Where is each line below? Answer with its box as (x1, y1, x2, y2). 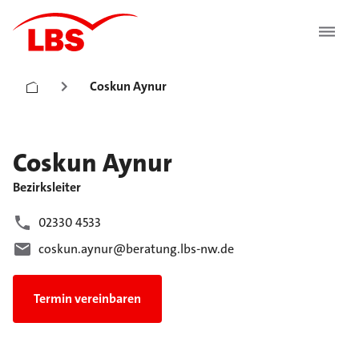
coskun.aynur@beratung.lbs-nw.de (38, 240, 234, 258)
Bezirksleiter (13, 179, 81, 196)
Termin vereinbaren (34, 290, 141, 308)
